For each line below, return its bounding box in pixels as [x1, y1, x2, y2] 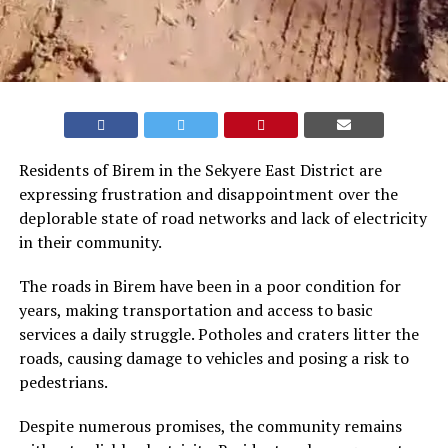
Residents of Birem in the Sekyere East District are [18, 159, 382, 182]
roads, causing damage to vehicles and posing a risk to [18, 347, 409, 370]
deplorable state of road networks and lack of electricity [18, 207, 427, 230]
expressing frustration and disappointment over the [18, 183, 398, 206]
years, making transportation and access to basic [18, 299, 373, 322]
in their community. [18, 231, 162, 254]
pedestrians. [18, 371, 108, 394]
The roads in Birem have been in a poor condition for [18, 275, 401, 298]
